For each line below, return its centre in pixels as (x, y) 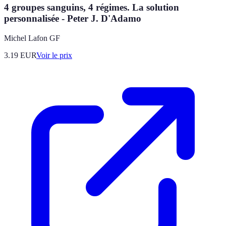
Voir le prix (54, 55)
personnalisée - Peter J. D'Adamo (73, 18)
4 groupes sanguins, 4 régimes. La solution (92, 7)
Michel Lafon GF (32, 38)
